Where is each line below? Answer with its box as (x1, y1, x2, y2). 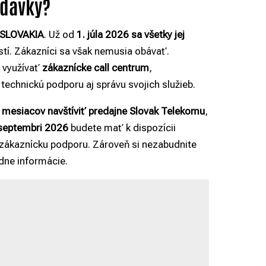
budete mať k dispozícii (68, 121, 176, 134)
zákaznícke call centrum (42, 61, 149, 74)
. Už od (44, 28, 77, 40)
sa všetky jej (131, 28, 185, 40)
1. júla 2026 (77, 28, 129, 40)
